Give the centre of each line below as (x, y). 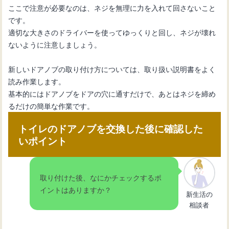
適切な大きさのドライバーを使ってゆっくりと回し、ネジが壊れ (112, 32)
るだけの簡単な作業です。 (51, 105)
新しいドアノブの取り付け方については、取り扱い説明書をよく (112, 68)
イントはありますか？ (76, 190)
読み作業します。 (37, 81)
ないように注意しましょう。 (55, 44)
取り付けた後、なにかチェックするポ (101, 177)
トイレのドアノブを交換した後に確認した (111, 128)
